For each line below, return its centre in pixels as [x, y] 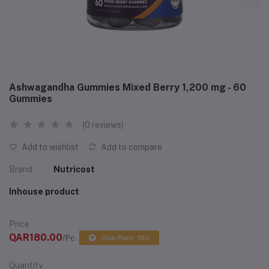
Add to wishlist [49, 147]
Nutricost [74, 169]
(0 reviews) [103, 125]
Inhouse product [44, 192]
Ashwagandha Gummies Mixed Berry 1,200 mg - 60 [128, 87]
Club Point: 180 [125, 238]
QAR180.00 [36, 237]
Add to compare [131, 147]
